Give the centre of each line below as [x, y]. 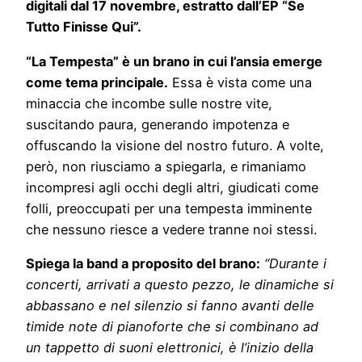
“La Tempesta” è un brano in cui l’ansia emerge [174, 61]
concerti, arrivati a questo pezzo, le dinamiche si [180, 284]
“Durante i [295, 263]
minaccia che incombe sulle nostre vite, [149, 103]
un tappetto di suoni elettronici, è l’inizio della [170, 347]
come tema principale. [97, 82]
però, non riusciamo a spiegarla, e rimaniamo [166, 166]
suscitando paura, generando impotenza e [158, 124]
